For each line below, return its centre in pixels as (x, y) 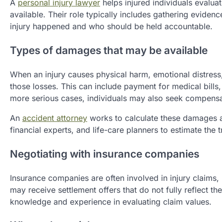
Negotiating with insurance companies (105, 154)
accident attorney (55, 118)
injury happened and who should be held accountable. (111, 27)
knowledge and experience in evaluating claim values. (111, 201)
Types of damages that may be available (109, 51)
